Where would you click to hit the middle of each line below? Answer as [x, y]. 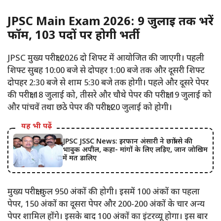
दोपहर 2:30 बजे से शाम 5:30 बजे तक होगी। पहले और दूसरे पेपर [108, 83]
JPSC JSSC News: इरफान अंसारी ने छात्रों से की [128, 142]
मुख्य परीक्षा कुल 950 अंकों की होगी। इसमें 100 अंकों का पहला [104, 192]
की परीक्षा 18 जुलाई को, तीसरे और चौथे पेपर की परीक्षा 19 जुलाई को [110, 95]
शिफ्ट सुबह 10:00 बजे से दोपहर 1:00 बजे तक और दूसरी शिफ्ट [106, 71]
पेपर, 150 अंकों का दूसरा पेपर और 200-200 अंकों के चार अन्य [106, 204]
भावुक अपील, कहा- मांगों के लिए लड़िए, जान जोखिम [135, 150]
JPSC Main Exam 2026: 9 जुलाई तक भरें [110, 22]
